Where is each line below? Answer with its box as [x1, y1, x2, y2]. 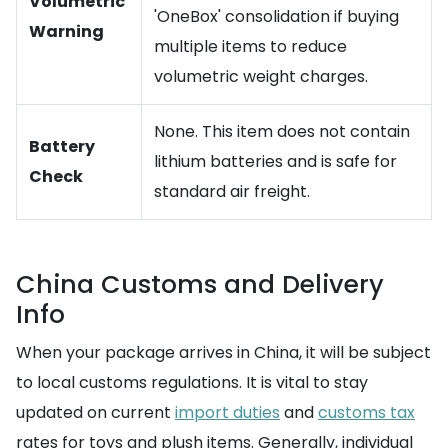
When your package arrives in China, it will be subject [16, 341, 431, 364]
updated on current [16, 401, 175, 424]
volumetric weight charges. [154, 65, 368, 88]
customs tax [318, 401, 415, 424]
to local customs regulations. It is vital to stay [16, 371, 368, 394]
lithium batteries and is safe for [154, 150, 397, 173]
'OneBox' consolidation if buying [154, 5, 399, 28]
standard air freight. [154, 180, 310, 203]
